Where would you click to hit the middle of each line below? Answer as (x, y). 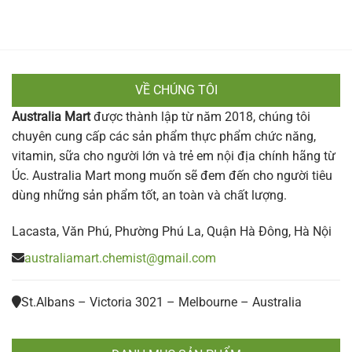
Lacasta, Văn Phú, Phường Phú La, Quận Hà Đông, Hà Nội (172, 231)
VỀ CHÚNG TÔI (176, 90)
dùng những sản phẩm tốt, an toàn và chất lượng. (149, 195)
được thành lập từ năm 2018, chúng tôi (200, 116)
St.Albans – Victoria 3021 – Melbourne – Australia (161, 302)
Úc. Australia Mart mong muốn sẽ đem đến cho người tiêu (172, 175)
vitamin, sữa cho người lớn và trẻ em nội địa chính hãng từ (174, 156)
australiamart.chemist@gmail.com (120, 258)
